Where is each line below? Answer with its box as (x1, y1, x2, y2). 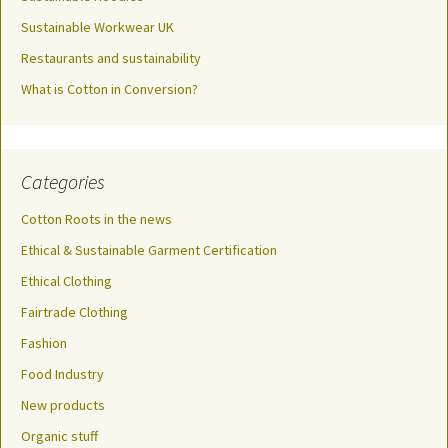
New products (21, 396, 105, 415)
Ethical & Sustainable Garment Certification (21, 241, 277, 260)
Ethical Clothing (21, 272, 112, 291)
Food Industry (21, 365, 104, 384)
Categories (21, 169, 105, 195)
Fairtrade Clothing (21, 303, 128, 322)
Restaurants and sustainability (21, 49, 201, 68)
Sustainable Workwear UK (21, 18, 174, 37)
